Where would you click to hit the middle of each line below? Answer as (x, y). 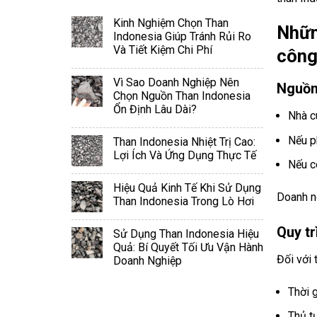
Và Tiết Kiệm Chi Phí (162, 50)
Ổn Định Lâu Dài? (155, 109)
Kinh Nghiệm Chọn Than (171, 23)
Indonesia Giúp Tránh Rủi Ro (182, 36)
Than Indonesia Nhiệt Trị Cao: (184, 142)
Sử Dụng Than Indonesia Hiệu (186, 234)
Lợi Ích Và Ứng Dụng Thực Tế (184, 155)
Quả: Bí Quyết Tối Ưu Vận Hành (188, 247)
